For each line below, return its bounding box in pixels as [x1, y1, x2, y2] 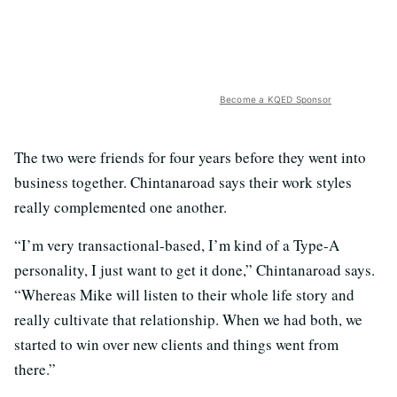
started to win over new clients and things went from [14, 334, 339, 355]
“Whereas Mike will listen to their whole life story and [14, 284, 354, 306]
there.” [14, 359, 56, 380]
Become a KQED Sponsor [219, 94, 331, 105]
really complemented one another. [14, 197, 227, 218]
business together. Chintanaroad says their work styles [14, 172, 352, 193]
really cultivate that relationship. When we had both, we [14, 309, 362, 331]
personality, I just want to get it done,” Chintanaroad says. [14, 260, 375, 281]
